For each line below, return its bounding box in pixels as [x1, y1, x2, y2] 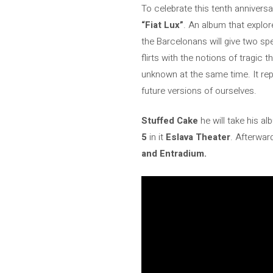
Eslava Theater [166, 130, 230, 144]
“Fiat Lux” [141, 18, 183, 32]
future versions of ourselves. [141, 83, 257, 97]
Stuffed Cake [141, 114, 198, 127]
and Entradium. [141, 147, 207, 160]
